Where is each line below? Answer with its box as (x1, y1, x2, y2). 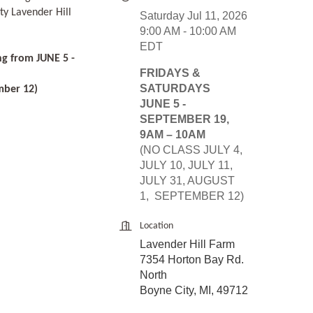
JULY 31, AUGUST (140, 175, 235, 187)
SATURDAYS (140, 82, 210, 95)
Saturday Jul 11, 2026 (140, 10, 247, 22)
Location (140, 221, 173, 232)
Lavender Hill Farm (140, 238, 235, 251)
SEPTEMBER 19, (140, 113, 229, 126)
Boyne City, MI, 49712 (140, 284, 248, 297)
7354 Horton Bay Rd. (140, 254, 244, 266)
